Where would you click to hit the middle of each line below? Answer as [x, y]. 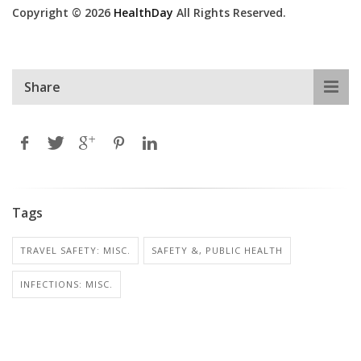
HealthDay [143, 12]
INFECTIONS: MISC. [66, 284]
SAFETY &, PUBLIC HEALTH [217, 250]
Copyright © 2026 [63, 12]
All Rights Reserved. [230, 12]
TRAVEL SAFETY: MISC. [75, 250]
